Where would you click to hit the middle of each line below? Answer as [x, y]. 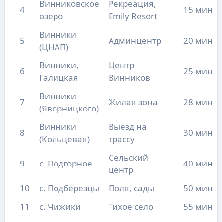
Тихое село [131, 207]
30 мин [198, 133]
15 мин [198, 10]
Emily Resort [133, 16]
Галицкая [58, 78]
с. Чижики [60, 207]
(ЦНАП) [54, 47]
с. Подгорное [65, 164]
